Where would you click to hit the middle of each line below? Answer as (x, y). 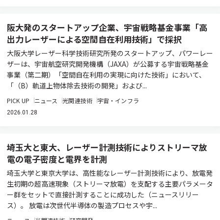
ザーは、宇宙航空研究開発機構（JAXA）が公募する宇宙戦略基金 (108, 64)
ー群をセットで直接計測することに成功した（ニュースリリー (103, 194)
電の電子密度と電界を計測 (57, 159)
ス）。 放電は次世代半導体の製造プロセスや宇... (82, 205)
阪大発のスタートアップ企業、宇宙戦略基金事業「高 (107, 27)
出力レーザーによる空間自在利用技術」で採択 (94, 39)
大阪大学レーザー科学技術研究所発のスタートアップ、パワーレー (110, 53)
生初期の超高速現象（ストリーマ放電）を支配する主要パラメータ (110, 184)
